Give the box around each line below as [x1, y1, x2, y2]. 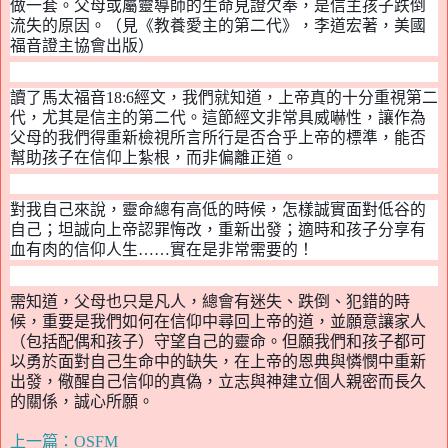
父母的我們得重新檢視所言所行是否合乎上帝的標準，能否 [10, 129, 426, 147]
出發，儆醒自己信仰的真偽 [10, 373, 202, 391]
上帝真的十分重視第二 [278, 89, 438, 107]
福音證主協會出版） [10, 37, 154, 55]
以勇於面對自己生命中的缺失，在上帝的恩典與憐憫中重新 [10, 353, 426, 371]
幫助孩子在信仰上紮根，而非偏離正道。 [10, 149, 298, 167]
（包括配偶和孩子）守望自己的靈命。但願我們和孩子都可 [10, 333, 426, 351]
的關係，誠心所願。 [10, 393, 154, 411]
